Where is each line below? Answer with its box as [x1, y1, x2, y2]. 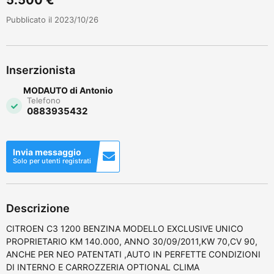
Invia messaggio [13, 146, 81, 157]
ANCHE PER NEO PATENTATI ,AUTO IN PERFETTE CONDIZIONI [6, 248, 261, 259]
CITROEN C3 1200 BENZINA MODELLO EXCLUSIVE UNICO [6, 223, 243, 234]
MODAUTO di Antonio [23, 84, 113, 95]
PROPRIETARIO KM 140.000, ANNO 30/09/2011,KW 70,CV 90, [6, 235, 257, 246]
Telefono [27, 95, 61, 105]
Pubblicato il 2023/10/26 [6, 14, 98, 24]
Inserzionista [6, 63, 75, 76]
